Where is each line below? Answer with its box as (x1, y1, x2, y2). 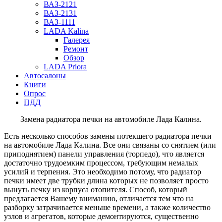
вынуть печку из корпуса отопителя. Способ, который (4, 185, 187, 194)
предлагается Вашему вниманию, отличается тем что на (4, 194, 194, 203)
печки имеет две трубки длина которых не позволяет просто (4, 176, 209, 185)
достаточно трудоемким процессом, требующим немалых (4, 159, 198, 167)
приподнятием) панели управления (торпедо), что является (4, 150, 204, 159)
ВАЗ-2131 (44, 9, 77, 18)
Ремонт (63, 45, 88, 54)
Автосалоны (24, 71, 66, 80)
